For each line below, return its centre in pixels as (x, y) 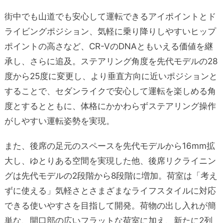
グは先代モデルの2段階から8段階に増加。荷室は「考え (111, 175)
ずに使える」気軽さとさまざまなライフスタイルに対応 (110, 190)
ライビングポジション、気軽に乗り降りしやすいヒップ (110, 31)
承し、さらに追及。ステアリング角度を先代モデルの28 (111, 61)
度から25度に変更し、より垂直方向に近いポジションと (111, 76)
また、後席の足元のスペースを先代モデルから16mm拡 (110, 146)
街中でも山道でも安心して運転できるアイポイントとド (110, 16)
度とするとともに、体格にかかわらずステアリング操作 (110, 106)
